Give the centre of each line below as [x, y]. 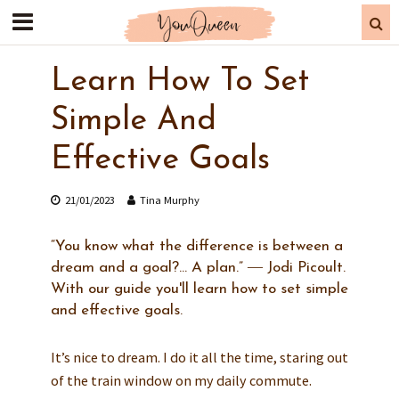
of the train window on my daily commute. [181, 380]
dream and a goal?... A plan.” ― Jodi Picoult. [198, 268]
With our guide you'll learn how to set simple [199, 289]
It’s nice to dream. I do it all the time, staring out [199, 357]
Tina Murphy [169, 200]
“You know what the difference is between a [196, 246]
